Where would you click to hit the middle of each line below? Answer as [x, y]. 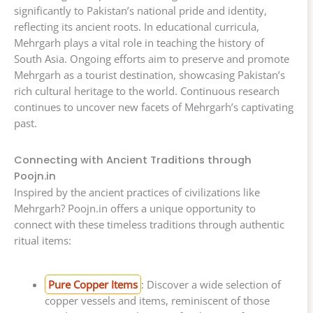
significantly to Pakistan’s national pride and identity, [140, 10]
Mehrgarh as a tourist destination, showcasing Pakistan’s [150, 74]
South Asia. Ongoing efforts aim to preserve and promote [152, 58]
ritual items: [43, 240]
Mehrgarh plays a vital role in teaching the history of [139, 42]
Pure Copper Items [93, 284]
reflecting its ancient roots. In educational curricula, [137, 26]
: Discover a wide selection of [211, 284]
